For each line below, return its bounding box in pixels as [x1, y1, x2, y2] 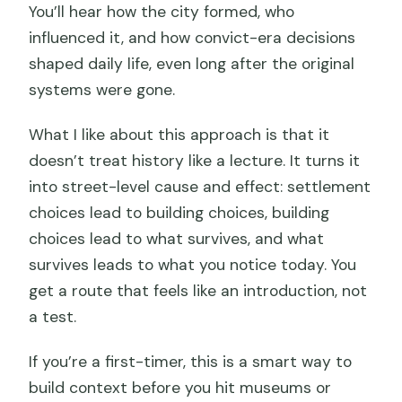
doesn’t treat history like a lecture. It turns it [29, 151, 361, 171]
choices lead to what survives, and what [29, 229, 325, 249]
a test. [29, 307, 77, 328]
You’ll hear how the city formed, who [29, 2, 295, 22]
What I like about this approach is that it [29, 125, 330, 145]
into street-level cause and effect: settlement [29, 177, 371, 197]
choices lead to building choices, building [29, 203, 330, 223]
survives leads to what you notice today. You [29, 255, 357, 275]
